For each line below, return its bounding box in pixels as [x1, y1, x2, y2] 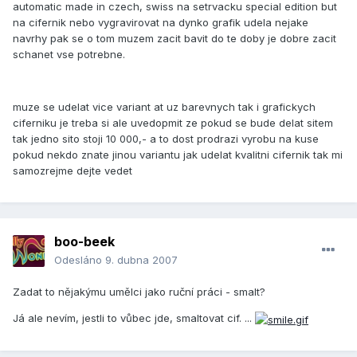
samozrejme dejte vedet [13, 164, 132, 178]
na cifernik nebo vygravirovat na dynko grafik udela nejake [13, 16, 308, 29]
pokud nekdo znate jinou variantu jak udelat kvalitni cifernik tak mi [13, 148, 343, 162]
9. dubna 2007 [105, 253, 178, 267]
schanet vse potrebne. [13, 48, 125, 61]
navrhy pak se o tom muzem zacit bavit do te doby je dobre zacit [13, 32, 336, 45]
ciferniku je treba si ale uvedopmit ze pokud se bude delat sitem [13, 116, 333, 130]
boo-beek [54, 233, 115, 250]
